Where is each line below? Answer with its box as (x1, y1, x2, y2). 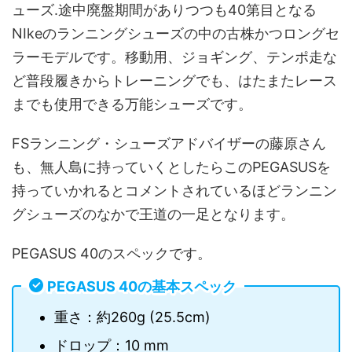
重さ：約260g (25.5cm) (54, 308, 211, 325)
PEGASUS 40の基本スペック (47, 277, 236, 295)
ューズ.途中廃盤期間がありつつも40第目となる (12, 2, 317, 19)
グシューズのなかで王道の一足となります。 (12, 206, 295, 223)
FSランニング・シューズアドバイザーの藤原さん (12, 135, 326, 152)
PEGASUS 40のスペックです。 (12, 245, 211, 262)
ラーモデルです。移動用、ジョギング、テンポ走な (12, 49, 337, 66)
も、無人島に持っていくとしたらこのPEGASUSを (12, 159, 331, 176)
